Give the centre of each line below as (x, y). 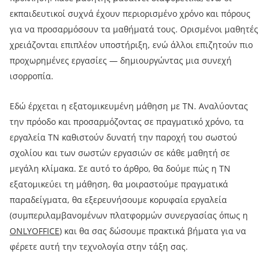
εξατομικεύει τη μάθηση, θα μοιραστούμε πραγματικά (119, 184)
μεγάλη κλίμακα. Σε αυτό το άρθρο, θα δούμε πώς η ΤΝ (120, 168)
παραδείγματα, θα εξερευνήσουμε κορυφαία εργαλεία (118, 200)
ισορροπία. (32, 76)
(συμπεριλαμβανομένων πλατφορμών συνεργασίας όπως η (129, 215)
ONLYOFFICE (35, 231)
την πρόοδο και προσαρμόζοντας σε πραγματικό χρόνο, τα (127, 122)
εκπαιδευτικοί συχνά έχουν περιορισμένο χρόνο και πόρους (130, 14)
